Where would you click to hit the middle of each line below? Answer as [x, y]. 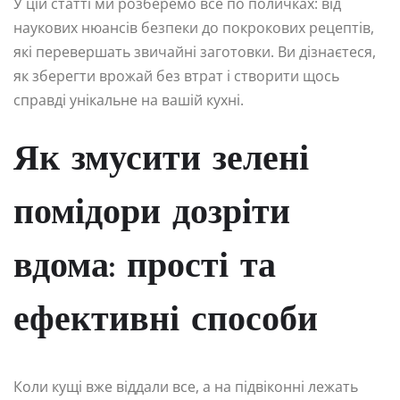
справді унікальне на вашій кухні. [129, 100]
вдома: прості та [145, 267]
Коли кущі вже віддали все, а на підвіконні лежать [186, 386]
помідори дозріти [152, 214]
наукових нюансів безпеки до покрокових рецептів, [194, 27]
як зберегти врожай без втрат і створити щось [176, 75]
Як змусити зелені [161, 160]
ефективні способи [166, 321]
